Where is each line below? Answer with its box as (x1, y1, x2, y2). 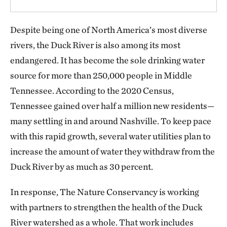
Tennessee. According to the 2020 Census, (10, 85, 174, 96)
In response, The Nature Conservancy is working (10, 186, 199, 197)
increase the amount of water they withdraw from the (10, 145, 215, 157)
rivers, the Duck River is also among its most (10, 39, 180, 50)
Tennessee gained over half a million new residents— (10, 100, 214, 111)
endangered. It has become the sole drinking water (10, 54, 205, 65)
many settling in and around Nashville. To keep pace (10, 115, 211, 126)
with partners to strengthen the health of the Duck (10, 201, 202, 212)
